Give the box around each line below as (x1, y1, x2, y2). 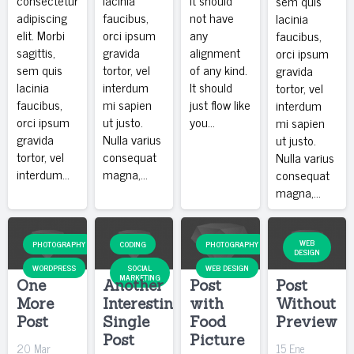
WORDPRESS (32, 260, 77, 274)
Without (276, 294, 337, 314)
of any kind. (189, 58, 247, 80)
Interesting (103, 294, 183, 314)
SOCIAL (127, 260, 153, 274)
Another (103, 276, 164, 296)
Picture (189, 330, 244, 350)
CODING (119, 236, 146, 250)
